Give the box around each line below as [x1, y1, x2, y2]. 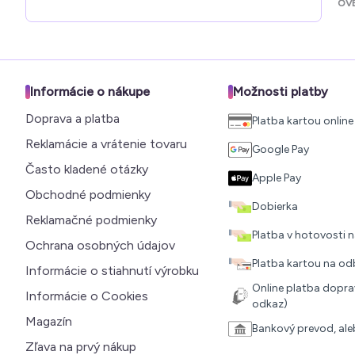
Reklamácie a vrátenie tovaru [25, 136, 187, 152]
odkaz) [252, 297, 288, 311]
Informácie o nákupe [30, 84, 150, 100]
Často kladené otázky [25, 162, 148, 177]
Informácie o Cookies [25, 288, 148, 304]
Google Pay [252, 143, 309, 157]
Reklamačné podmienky [25, 212, 157, 228]
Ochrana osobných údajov [25, 238, 175, 254]
